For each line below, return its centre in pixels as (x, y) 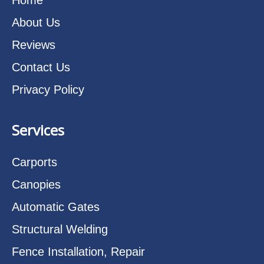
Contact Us (41, 67)
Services (38, 130)
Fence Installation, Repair (78, 251)
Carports (34, 162)
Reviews (34, 44)
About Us (36, 22)
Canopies (36, 184)
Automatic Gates (56, 207)
